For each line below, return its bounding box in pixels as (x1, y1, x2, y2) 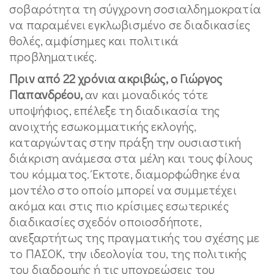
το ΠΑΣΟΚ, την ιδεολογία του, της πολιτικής (9, 245, 247, 261)
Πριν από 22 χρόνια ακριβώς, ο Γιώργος (9, 70, 223, 86)
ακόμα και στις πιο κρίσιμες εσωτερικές (9, 197, 229, 213)
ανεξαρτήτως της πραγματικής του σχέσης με (9, 229, 260, 245)
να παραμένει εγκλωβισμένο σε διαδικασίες (9, 16, 251, 32)
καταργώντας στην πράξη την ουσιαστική (9, 133, 242, 150)
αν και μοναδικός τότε (85, 86, 208, 102)
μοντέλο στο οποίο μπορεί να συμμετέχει (9, 181, 237, 198)
